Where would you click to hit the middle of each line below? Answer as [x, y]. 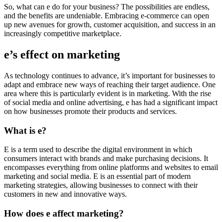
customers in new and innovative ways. [65, 194]
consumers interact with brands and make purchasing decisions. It [106, 159]
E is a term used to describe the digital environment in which [98, 150]
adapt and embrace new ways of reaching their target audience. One [110, 84]
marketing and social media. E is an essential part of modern [97, 176]
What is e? [25, 130]
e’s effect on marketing [62, 55]
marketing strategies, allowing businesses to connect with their [101, 185]
